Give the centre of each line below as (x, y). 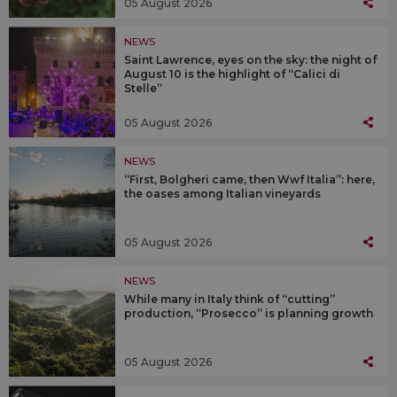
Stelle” (143, 89)
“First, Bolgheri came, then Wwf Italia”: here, (249, 180)
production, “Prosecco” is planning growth (249, 314)
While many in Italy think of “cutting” (230, 300)
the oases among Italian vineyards (222, 194)
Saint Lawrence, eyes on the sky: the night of (250, 60)
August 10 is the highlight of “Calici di (232, 74)
